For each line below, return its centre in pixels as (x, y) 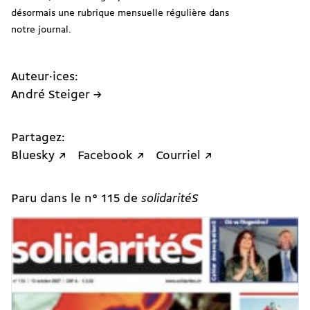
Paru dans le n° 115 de (76, 199)
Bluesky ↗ (39, 156)
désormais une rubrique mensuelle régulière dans (120, 14)
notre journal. (41, 30)
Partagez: (38, 138)
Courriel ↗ (184, 156)
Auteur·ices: (45, 77)
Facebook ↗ (111, 156)
